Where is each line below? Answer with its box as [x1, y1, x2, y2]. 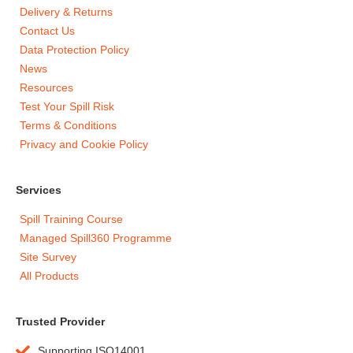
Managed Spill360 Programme [20, 231, 172, 244]
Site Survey [20, 250, 76, 263]
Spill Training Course [20, 212, 123, 225]
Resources [20, 80, 73, 94]
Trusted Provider [16, 314, 105, 328]
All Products [20, 269, 79, 282]
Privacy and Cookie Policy [20, 137, 148, 150]
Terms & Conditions [20, 118, 117, 132]
